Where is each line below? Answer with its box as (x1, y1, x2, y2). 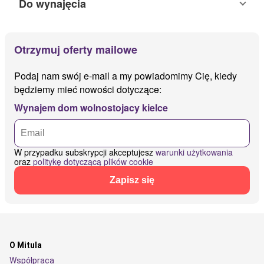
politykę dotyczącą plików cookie (33, 156, 153, 167)
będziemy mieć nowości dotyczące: (14, 82, 161, 96)
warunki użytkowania (156, 146, 233, 158)
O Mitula (9, 240, 42, 250)
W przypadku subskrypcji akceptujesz (14, 146, 156, 158)
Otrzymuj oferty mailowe (14, 42, 137, 57)
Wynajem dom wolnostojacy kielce (14, 101, 168, 114)
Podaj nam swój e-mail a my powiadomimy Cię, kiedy (14, 69, 237, 82)
